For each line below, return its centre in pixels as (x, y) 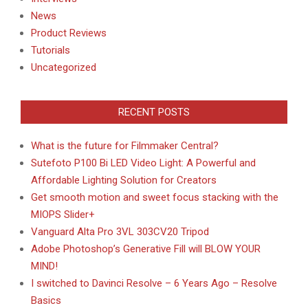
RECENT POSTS (154, 112)
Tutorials (51, 50)
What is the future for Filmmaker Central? (125, 145)
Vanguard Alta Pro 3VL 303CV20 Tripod (120, 231)
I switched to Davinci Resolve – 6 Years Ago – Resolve (154, 283)
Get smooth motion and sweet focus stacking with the (155, 197)
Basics (46, 300)
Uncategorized (64, 67)
